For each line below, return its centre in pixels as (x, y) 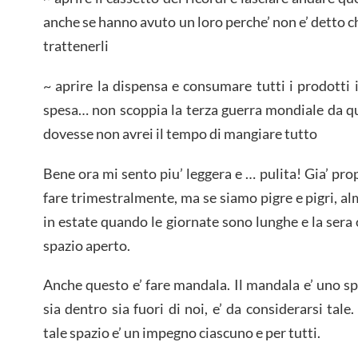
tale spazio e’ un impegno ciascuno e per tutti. (182, 333)
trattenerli (76, 46)
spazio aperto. (87, 245)
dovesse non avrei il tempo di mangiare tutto (180, 133)
